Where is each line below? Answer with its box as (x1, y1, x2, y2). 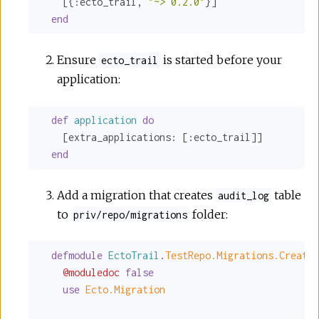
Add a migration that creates (57, 187, 216, 202)
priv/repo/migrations (73, 208, 188, 221)
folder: (189, 206, 229, 221)
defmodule (51, 249, 103, 261)
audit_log (218, 189, 270, 202)
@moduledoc (63, 266, 120, 278)
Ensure (57, 52, 99, 67)
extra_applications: (68, 130, 177, 143)
